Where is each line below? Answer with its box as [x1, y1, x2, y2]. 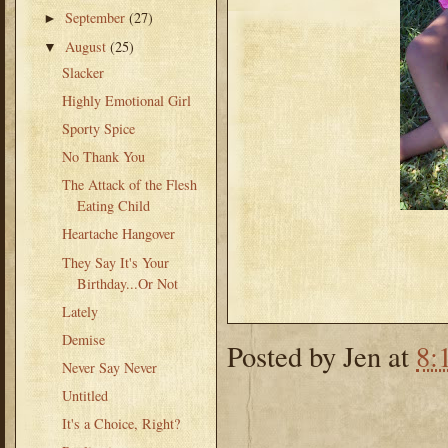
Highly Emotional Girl [61, 90, 191, 110]
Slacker [61, 62, 104, 82]
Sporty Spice [61, 119, 135, 138]
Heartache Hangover [61, 224, 175, 244]
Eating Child [76, 196, 150, 216]
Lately [61, 301, 98, 321]
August [65, 37, 111, 57]
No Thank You [61, 147, 145, 167]
